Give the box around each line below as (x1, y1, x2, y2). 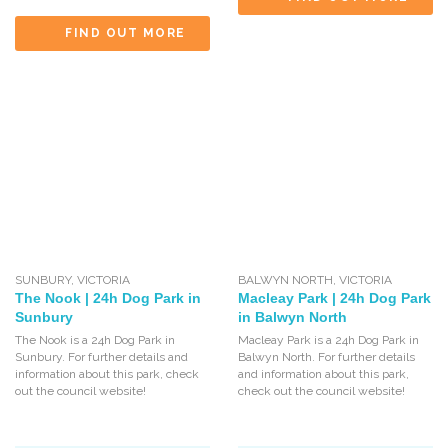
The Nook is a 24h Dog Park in (15, 332, 176, 347)
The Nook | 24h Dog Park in (15, 289, 201, 306)
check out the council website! (237, 383, 405, 398)
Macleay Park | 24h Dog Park (237, 289, 431, 306)
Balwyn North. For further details (237, 349, 415, 364)
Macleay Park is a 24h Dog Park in (237, 332, 419, 347)
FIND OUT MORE (65, 26, 186, 40)
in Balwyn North (237, 308, 347, 325)
